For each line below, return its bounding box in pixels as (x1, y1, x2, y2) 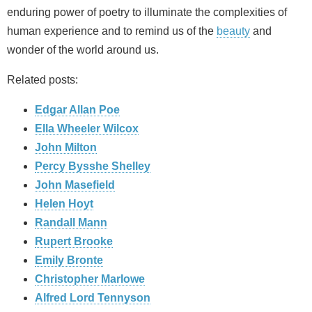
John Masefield (35, 179, 115, 192)
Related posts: (7, 74, 78, 86)
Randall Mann (35, 217, 107, 229)
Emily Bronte (35, 254, 103, 267)
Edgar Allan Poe (35, 104, 120, 116)
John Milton (35, 141, 97, 154)
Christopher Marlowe (35, 273, 145, 286)
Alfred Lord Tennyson (35, 292, 150, 304)
